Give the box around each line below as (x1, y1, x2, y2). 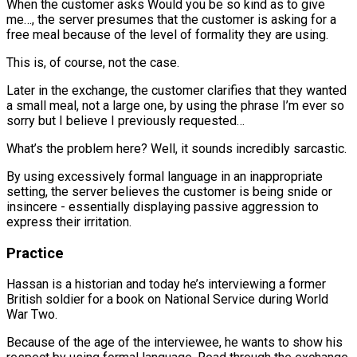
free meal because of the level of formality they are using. (6, 26, 328, 42)
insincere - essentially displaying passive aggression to (6, 198, 319, 214)
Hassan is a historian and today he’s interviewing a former (6, 277, 326, 292)
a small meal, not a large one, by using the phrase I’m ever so (6, 97, 344, 113)
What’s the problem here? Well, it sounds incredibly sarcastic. (6, 140, 347, 156)
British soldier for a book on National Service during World (6, 292, 328, 308)
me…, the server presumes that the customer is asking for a (6, 11, 336, 27)
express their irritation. (6, 214, 131, 229)
